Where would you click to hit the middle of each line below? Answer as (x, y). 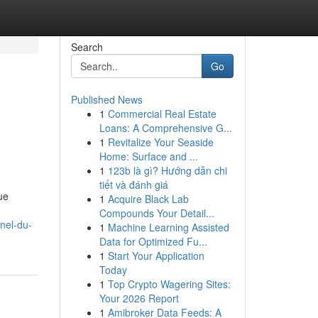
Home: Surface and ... (148, 156)
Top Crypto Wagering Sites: (169, 284)
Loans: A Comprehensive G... (165, 128)
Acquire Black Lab (148, 199)
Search (87, 47)
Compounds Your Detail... (157, 213)
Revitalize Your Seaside (160, 142)
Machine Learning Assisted (168, 227)
